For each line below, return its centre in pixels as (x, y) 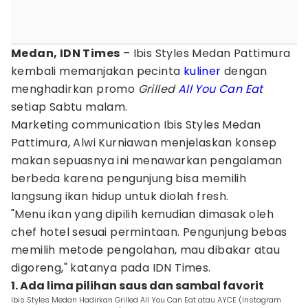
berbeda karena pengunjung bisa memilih (129, 178)
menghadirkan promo (75, 89)
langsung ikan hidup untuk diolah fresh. (120, 196)
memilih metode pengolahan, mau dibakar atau (146, 250)
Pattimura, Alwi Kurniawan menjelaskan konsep (144, 143)
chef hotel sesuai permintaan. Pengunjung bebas (149, 232)
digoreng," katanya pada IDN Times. (111, 268)
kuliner (202, 71)
